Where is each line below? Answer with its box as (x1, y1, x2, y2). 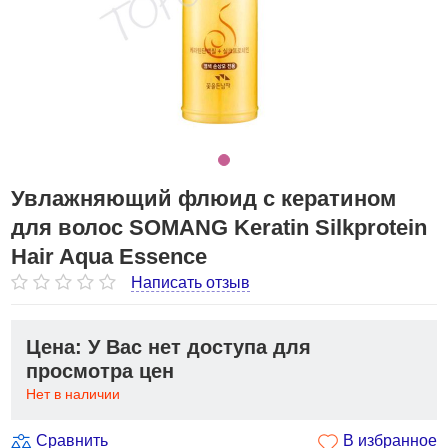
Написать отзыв (131, 273, 251, 291)
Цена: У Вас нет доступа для (26, 336, 312, 358)
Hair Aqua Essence (11, 244, 208, 269)
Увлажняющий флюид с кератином (11, 186, 397, 211)
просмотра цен (26, 360, 175, 382)
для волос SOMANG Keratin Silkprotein (11, 215, 428, 240)
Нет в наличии (26, 386, 121, 402)
